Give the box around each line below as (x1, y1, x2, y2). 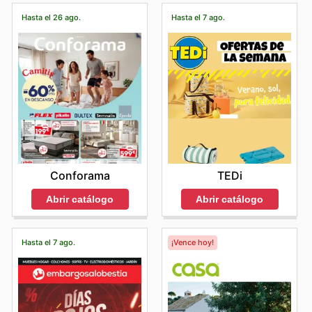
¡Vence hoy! (171, 237, 214, 248)
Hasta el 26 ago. (21, 13, 81, 23)
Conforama (49, 168, 110, 182)
